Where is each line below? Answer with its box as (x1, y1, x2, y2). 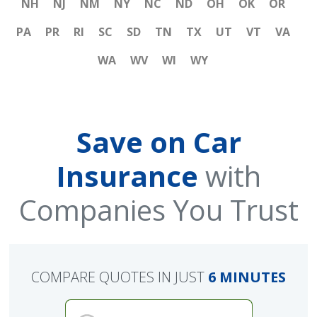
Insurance (56, 156, 198, 196)
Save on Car (76, 122, 241, 162)
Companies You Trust (18, 190, 299, 230)
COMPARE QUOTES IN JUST (31, 267, 208, 287)
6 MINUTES (208, 267, 286, 287)
